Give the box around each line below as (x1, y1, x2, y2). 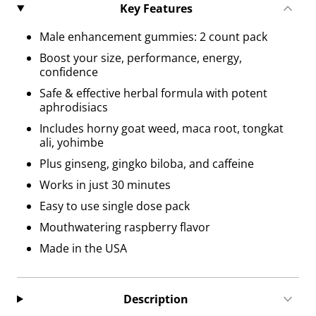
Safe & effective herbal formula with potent (39, 85, 267, 101)
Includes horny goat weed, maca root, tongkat (39, 121, 284, 136)
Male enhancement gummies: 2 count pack (39, 29, 267, 44)
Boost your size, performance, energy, (39, 50, 242, 66)
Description (123, 291, 189, 307)
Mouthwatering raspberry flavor (39, 219, 210, 235)
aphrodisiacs (39, 99, 108, 115)
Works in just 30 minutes (39, 177, 171, 193)
